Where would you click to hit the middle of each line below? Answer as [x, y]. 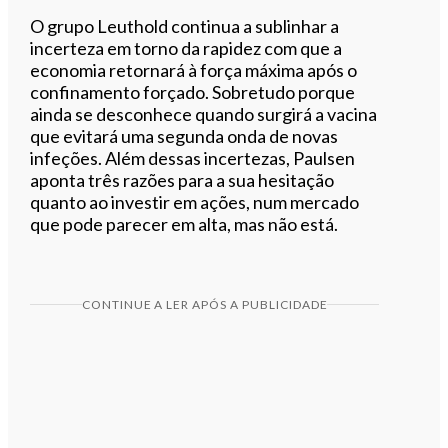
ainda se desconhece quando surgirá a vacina [204, 113]
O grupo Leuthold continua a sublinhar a [185, 25]
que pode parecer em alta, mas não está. [184, 223]
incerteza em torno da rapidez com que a [186, 47]
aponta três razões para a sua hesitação [182, 179]
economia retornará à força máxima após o [194, 69]
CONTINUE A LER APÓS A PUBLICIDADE [204, 304]
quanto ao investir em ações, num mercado [195, 201]
